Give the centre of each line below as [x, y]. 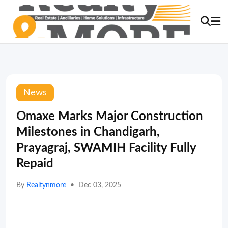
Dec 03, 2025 [100, 185]
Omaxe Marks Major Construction [110, 117]
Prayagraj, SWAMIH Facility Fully [106, 148]
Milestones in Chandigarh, [88, 132]
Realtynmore [46, 185]
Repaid [35, 164]
